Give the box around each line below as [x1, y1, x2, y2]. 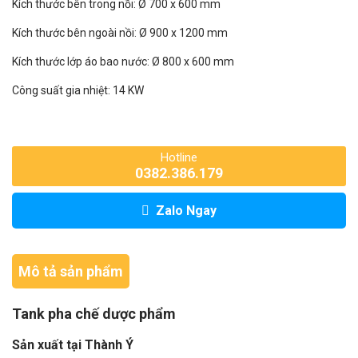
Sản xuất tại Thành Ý [12, 337, 133, 352]
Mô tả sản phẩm [18, 263, 123, 280]
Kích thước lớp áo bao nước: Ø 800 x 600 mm [12, 55, 234, 68]
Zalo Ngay [156, 203, 217, 218]
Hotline [161, 150, 197, 165]
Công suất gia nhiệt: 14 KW [12, 84, 144, 97]
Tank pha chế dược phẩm [12, 305, 176, 322]
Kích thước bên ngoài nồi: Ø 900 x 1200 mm [12, 26, 228, 39]
